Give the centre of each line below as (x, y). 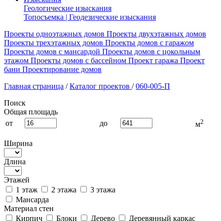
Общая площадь (31, 112)
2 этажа (63, 190)
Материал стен (29, 208)
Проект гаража (153, 60)
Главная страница (34, 86)
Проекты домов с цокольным (151, 52)
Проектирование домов (62, 69)
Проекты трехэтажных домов (54, 43)
